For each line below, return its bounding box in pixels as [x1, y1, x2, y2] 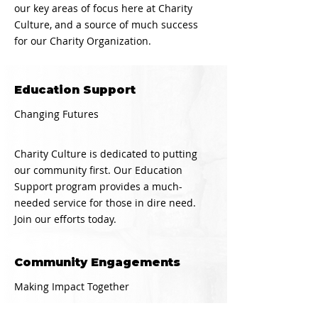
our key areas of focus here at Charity [14, 1, 192, 15]
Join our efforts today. [14, 212, 116, 226]
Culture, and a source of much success [14, 18, 198, 31]
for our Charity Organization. [14, 34, 151, 48]
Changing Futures [14, 107, 99, 121]
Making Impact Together [14, 280, 129, 293]
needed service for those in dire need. [14, 196, 196, 209]
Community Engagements [14, 256, 180, 269]
